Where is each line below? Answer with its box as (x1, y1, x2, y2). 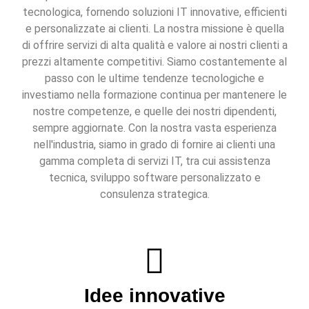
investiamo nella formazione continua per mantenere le (22, 88, 287, 102)
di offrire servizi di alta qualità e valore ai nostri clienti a (21, 39, 288, 52)
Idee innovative (83, 285, 226, 307)
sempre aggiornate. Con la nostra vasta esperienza (32, 121, 277, 135)
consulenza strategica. (99, 188, 210, 201)
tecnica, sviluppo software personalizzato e (48, 171, 261, 185)
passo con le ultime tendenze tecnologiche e (45, 72, 264, 86)
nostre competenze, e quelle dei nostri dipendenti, (32, 105, 277, 119)
